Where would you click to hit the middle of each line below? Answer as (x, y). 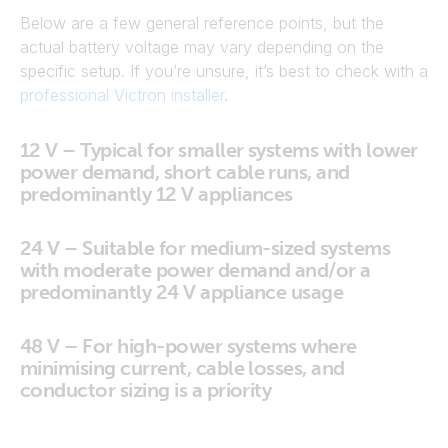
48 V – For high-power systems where (188, 346)
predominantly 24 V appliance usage (182, 292)
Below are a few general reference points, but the (202, 23)
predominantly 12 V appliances (156, 194)
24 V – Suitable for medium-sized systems (205, 248)
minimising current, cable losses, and (182, 368)
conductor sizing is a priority (146, 390)
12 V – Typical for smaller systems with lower (219, 150)
